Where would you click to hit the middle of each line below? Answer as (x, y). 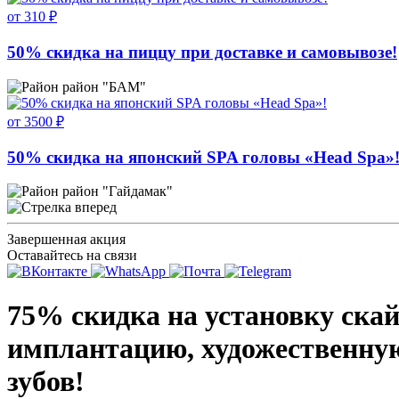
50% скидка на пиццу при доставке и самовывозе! (202, 53)
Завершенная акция (66, 240)
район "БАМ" (104, 86)
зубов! (46, 381)
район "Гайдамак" (118, 191)
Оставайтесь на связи (72, 256)
